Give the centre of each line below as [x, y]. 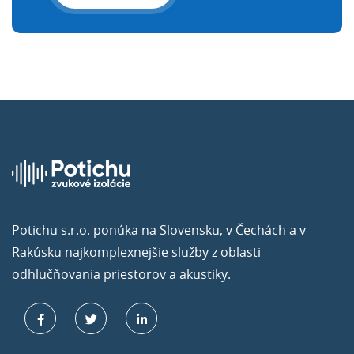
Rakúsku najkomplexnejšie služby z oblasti [136, 252]
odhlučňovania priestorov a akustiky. [121, 274]
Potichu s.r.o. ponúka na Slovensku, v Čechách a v [159, 230]
